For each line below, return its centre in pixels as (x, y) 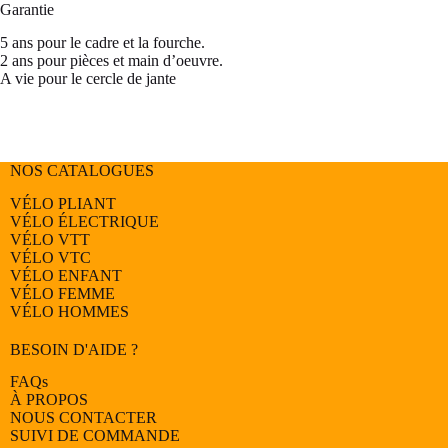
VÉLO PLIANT (63, 203)
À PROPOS (49, 400)
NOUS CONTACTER (83, 418)
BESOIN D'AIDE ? (74, 349)
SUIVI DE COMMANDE (95, 436)
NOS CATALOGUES (82, 170)
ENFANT (90, 275)
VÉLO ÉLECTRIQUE (84, 221)
